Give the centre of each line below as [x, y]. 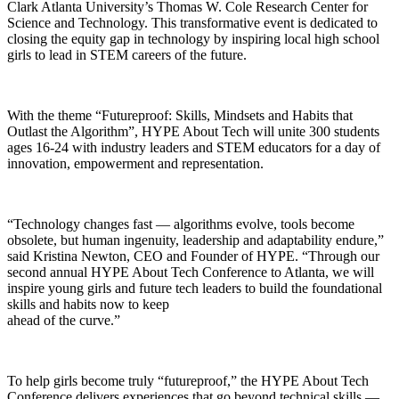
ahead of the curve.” [64, 320]
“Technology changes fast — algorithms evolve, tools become [181, 224]
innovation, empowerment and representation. [135, 163]
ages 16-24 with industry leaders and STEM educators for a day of [194, 147]
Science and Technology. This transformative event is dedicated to [192, 22]
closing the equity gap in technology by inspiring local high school [193, 38]
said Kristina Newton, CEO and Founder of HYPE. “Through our [193, 256]
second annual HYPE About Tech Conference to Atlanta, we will [191, 272]
